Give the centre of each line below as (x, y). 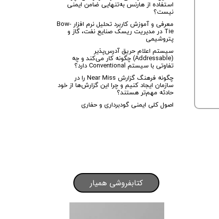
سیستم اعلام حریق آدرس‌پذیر (133, 51)
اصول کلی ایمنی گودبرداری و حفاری (127, 104)
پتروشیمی (159, 38)
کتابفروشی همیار (116, 183)
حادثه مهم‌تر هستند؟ (145, 92)
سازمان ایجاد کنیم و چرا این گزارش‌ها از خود (115, 85)
